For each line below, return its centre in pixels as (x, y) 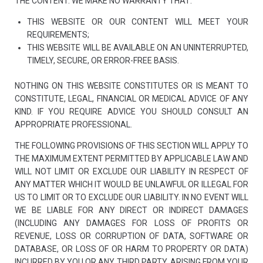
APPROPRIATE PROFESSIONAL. (73, 124)
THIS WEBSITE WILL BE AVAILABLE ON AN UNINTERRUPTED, (138, 48)
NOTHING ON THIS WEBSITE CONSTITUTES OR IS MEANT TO (131, 86)
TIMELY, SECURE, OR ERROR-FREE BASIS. (103, 60)
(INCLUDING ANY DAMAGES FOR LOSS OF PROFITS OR (131, 223)
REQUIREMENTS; (58, 35)
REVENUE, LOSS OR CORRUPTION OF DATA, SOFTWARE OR (131, 236)
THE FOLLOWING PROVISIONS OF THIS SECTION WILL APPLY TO (131, 146)
